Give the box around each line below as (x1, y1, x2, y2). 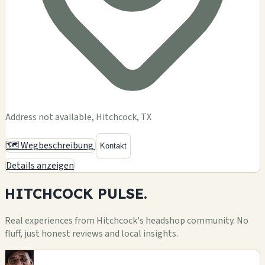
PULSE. (98, 184, 147, 202)
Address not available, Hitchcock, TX (5, 110, 151, 124)
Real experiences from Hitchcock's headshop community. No (5, 214, 248, 227)
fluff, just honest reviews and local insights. (5, 227, 178, 240)
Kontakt (100, 141, 127, 151)
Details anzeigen (6, 159, 74, 172)
